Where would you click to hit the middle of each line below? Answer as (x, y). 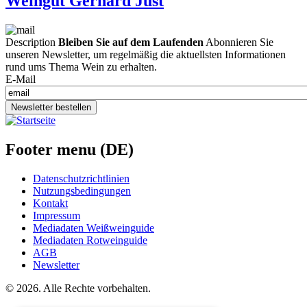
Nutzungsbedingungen (82, 191)
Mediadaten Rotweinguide (90, 241)
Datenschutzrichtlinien (81, 179)
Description (30, 42)
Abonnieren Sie (238, 42)
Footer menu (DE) (70, 150)
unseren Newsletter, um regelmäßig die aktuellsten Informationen (146, 55)
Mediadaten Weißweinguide (94, 228)
